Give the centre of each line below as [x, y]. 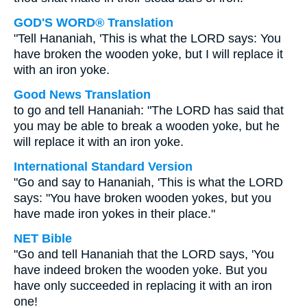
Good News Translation [82, 95]
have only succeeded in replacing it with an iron [143, 286]
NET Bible [43, 238]
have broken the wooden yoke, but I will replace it [148, 54]
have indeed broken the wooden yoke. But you [140, 270]
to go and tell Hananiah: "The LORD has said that [149, 110]
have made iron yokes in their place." [114, 214]
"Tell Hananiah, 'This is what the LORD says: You [147, 38]
